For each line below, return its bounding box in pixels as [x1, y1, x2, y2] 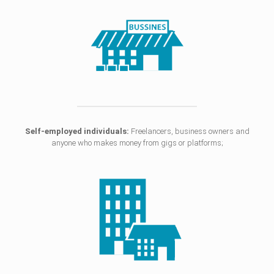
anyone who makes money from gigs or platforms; [51, 138, 223, 147]
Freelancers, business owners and [128, 126, 250, 136]
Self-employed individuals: [24, 126, 129, 136]
